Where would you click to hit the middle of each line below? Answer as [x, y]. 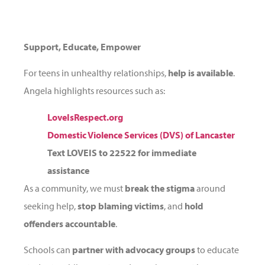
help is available [201, 73]
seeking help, [51, 206]
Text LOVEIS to [77, 152]
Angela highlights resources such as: [94, 91]
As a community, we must [74, 188]
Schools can [48, 250]
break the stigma [160, 188]
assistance [68, 170]
